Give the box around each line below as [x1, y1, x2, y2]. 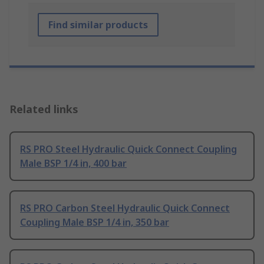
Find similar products [48, 18, 148, 32]
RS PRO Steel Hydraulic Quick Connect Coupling [20, 143, 237, 156]
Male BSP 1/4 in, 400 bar [20, 157, 127, 170]
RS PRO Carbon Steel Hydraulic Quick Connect [20, 202, 230, 215]
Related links [9, 102, 78, 117]
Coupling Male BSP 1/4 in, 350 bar [20, 216, 169, 229]
